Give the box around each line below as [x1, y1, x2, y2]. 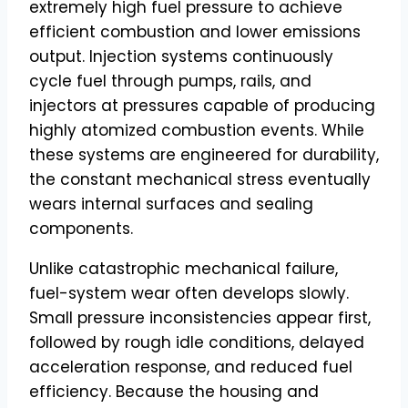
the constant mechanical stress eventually [29, 168, 371, 190]
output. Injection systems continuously [29, 45, 333, 67]
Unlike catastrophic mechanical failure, [29, 257, 338, 280]
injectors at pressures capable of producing [29, 94, 375, 117]
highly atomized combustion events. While [29, 118, 364, 141]
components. [29, 217, 133, 240]
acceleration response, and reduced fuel [29, 355, 352, 378]
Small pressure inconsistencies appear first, [29, 306, 371, 329]
